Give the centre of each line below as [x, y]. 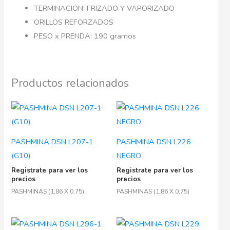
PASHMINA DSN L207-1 [53, 141]
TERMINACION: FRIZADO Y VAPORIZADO [104, 8]
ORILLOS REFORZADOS [74, 22]
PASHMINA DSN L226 [154, 141]
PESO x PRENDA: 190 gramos [85, 36]
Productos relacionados [70, 83]
